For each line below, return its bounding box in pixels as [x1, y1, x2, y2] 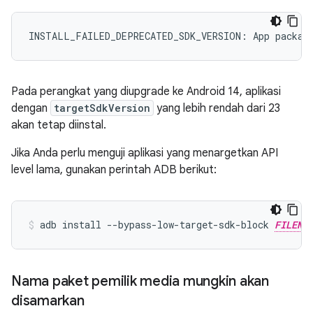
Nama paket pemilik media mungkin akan [11, 272, 269, 290]
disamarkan [11, 292, 85, 310]
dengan [11, 101, 50, 115]
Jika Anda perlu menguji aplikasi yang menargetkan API [11, 146, 278, 160]
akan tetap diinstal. [11, 118, 106, 132]
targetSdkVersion [54, 101, 150, 115]
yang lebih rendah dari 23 [154, 101, 280, 115]
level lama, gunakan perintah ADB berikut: [11, 163, 217, 177]
